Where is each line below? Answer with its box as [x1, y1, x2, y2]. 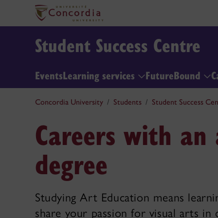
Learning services [63, 67, 138, 82]
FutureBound [145, 67, 203, 82]
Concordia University [35, 97, 103, 107]
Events [35, 67, 63, 82]
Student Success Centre [35, 32, 200, 57]
